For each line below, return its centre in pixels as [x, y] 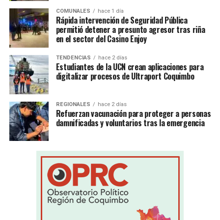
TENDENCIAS [73, 58]
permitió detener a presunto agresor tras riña [130, 30]
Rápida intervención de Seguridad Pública [122, 20]
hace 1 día [110, 11]
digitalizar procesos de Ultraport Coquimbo [125, 76]
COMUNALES [73, 11]
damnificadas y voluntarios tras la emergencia [130, 123]
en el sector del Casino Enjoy [101, 39]
